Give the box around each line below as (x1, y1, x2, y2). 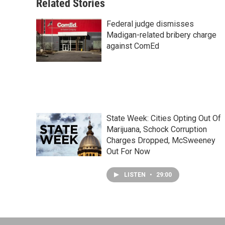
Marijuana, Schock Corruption (106, 125, 207, 135)
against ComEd (106, 41, 159, 51)
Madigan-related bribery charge (106, 30, 216, 40)
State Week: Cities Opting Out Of (106, 114, 221, 124)
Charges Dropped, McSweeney (106, 136, 215, 146)
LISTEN (124, 171, 147, 179)
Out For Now (106, 147, 150, 157)
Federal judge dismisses (106, 19, 194, 29)
